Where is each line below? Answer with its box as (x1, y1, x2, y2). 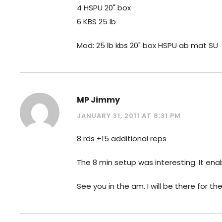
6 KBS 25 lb (77, 16, 116, 27)
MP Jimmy (77, 94, 120, 106)
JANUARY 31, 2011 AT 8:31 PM (77, 111, 181, 120)
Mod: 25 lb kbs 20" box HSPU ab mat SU (77, 40, 218, 51)
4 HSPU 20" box (77, 2, 131, 13)
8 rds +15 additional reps (77, 133, 166, 144)
